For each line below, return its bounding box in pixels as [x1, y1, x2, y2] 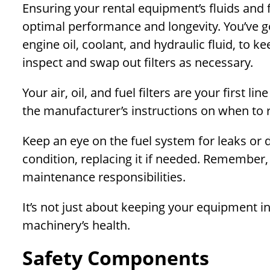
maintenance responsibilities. [22, 169, 186, 186]
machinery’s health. [22, 217, 130, 234]
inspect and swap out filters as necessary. [22, 54, 253, 71]
